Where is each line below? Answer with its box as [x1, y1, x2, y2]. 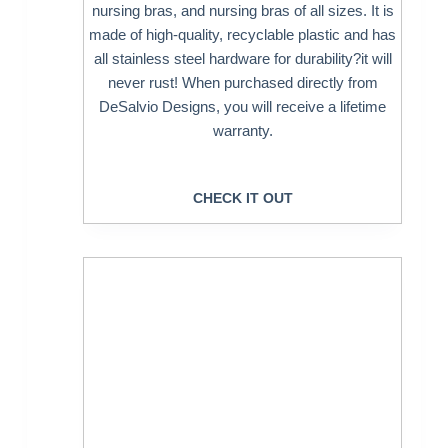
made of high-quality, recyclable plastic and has [89, 26, 397, 44]
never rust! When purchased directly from [107, 74, 378, 92]
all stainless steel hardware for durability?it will [93, 50, 392, 68]
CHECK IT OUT [192, 189, 293, 206]
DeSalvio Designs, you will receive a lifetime [99, 98, 387, 116]
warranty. [212, 122, 273, 140]
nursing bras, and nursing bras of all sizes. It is [91, 2, 394, 20]
